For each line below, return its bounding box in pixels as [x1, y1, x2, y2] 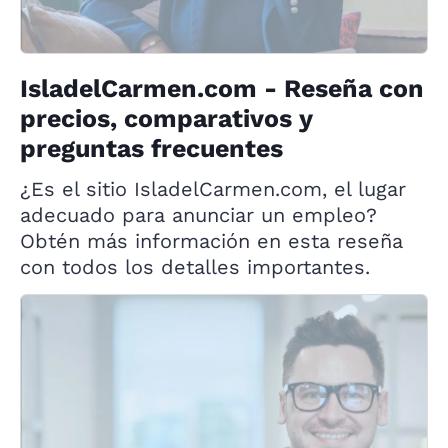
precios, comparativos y [20, 103, 312, 133]
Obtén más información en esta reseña [20, 228, 403, 253]
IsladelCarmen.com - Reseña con [20, 73, 424, 103]
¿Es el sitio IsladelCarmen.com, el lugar [20, 176, 406, 201]
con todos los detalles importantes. [20, 254, 370, 279]
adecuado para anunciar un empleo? [20, 202, 377, 227]
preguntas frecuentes [20, 133, 283, 163]
